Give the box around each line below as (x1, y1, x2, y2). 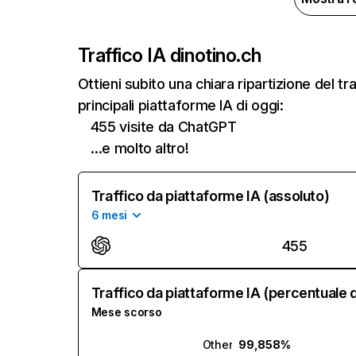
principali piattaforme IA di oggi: (77, 97, 284, 114)
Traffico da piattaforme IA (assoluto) (91, 188, 330, 204)
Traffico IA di (77, 44, 184, 67)
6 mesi (91, 208, 128, 222)
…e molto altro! (90, 140, 189, 157)
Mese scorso (91, 305, 162, 319)
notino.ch (184, 44, 261, 67)
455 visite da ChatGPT (90, 118, 237, 135)
